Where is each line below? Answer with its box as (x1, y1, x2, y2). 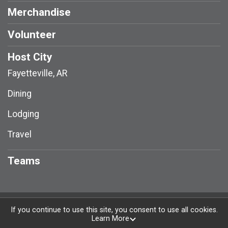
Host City (8, 50, 52, 63)
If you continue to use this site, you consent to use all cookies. (10, 206, 218, 215)
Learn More (91, 214, 129, 223)
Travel (8, 129, 32, 139)
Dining (8, 88, 32, 99)
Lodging (8, 108, 39, 119)
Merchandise (8, 6, 71, 18)
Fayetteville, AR (8, 68, 67, 78)
